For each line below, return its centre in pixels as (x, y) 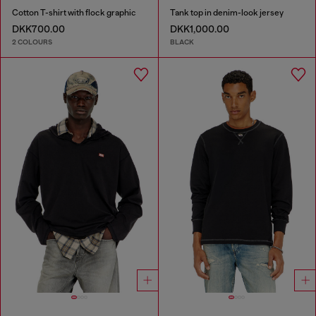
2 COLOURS (32, 42)
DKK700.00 (38, 29)
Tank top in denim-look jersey (226, 13)
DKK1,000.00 (199, 29)
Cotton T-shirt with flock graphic (74, 13)
